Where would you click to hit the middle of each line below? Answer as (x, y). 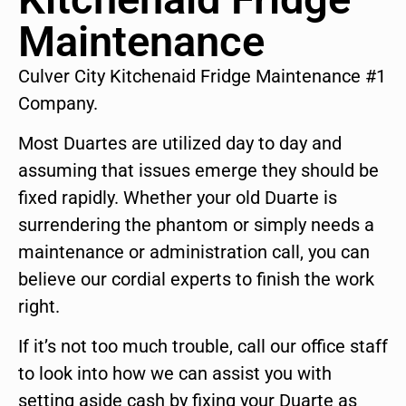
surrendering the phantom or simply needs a (196, 225)
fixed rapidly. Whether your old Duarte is (178, 198)
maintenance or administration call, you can (194, 252)
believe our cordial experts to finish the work (196, 280)
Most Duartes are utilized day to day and (180, 144)
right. (39, 307)
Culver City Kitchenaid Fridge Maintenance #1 (202, 76)
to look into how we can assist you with (175, 374)
